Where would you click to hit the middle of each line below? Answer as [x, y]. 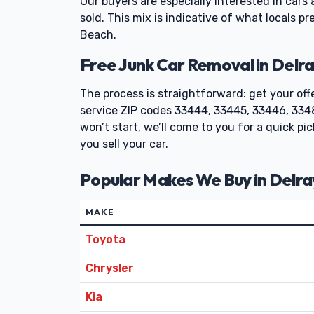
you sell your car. [124, 144]
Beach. [98, 35]
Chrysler [110, 268]
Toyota [105, 239]
